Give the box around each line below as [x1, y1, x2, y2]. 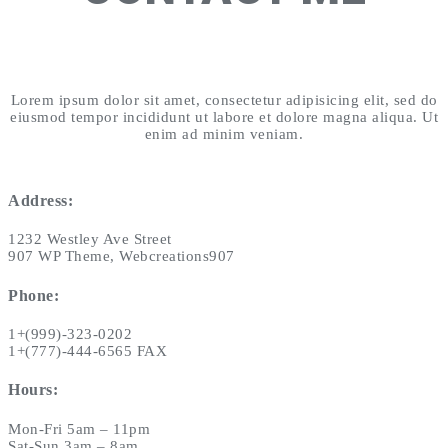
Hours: [8, 381, 58, 399]
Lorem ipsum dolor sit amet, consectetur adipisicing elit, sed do [10, 92, 438, 109]
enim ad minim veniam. [144, 126, 304, 143]
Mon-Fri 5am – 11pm [8, 420, 150, 437]
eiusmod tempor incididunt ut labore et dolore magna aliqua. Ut [10, 109, 438, 126]
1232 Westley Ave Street [8, 231, 172, 248]
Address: [8, 192, 73, 210]
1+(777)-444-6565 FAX [8, 342, 167, 359]
